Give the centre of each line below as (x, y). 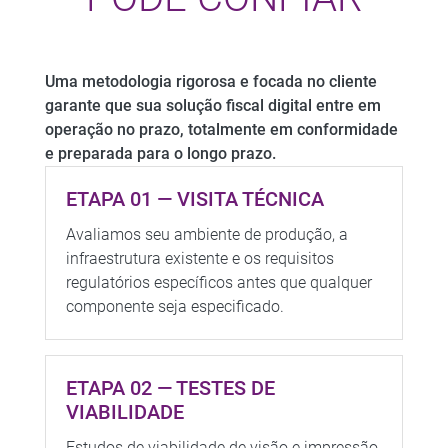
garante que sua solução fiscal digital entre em (212, 105)
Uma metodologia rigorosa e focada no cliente (210, 81)
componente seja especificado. (174, 306)
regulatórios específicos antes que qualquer (218, 282)
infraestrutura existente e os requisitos (199, 258)
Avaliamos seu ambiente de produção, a (206, 234)
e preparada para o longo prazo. (160, 153)
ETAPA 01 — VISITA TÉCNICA (194, 198)
